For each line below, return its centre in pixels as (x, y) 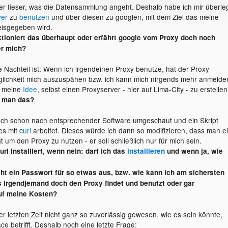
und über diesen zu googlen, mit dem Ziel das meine (134, 17)
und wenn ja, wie (194, 151)
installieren (146, 151)
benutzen (34, 17)
